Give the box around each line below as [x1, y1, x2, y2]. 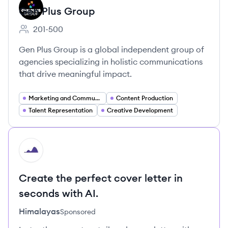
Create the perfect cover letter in [19, 172, 183, 184]
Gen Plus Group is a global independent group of [19, 44, 204, 54]
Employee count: [18, 29, 82, 40]
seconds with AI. [19, 187, 98, 199]
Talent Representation [28, 106, 93, 114]
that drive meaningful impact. [19, 69, 132, 79]
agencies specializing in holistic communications [19, 56, 203, 67]
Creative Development [107, 106, 173, 114]
